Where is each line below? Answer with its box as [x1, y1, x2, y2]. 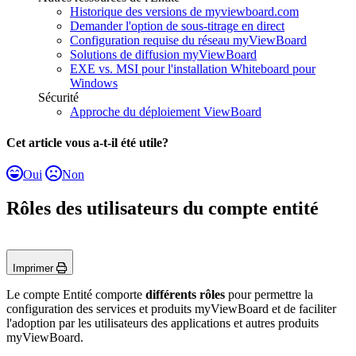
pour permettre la [225, 287, 313, 301]
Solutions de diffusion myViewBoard [70, 48, 257, 62]
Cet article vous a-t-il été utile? [6, 136, 168, 150]
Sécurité [38, 91, 79, 105]
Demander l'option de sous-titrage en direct [70, 19, 284, 33]
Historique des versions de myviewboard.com [70, 5, 299, 19]
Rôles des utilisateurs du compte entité [6, 197, 319, 219]
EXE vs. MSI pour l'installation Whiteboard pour [70, 62, 315, 76]
